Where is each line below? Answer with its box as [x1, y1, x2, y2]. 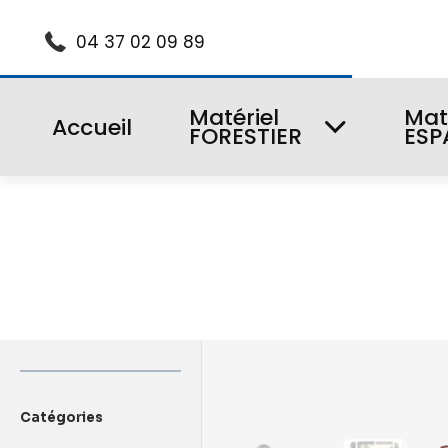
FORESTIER [189, 121, 302, 153]
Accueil [52, 111, 132, 143]
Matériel [189, 102, 279, 134]
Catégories [20, 409, 103, 427]
